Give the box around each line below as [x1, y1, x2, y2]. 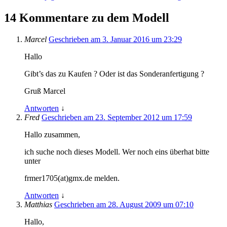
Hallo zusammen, [24, 130, 80, 139]
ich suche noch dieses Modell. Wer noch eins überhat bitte [24, 147, 209, 156]
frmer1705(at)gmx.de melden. [24, 173, 120, 182]
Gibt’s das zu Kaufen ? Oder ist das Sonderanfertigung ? [24, 69, 204, 78]
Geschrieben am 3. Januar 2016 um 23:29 [49, 34, 182, 44]
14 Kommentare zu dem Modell [4, 11, 169, 24]
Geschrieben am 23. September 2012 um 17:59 [42, 112, 192, 122]
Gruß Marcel [24, 86, 65, 95]
